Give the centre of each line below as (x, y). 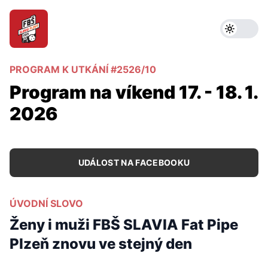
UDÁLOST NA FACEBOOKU (134, 162)
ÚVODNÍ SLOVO (46, 203)
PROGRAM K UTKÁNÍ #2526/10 (83, 69)
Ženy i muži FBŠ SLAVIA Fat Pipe (124, 225)
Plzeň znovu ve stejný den (101, 244)
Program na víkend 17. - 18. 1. (133, 92)
